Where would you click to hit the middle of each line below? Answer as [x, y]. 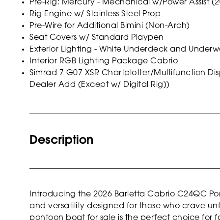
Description [61, 141]
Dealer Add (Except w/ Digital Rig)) [100, 85]
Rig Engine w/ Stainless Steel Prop [95, 14]
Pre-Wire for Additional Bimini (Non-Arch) [110, 26]
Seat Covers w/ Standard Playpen [97, 38]
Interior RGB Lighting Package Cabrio [104, 61]
